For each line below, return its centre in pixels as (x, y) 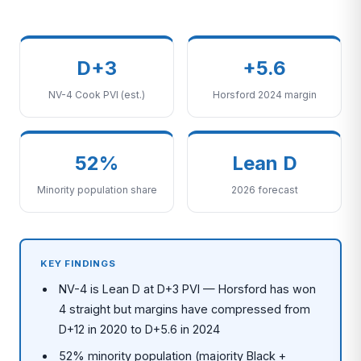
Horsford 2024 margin (264, 95)
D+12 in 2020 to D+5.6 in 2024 (140, 329)
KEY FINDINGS (78, 263)
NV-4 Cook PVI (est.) (97, 95)
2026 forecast (264, 190)
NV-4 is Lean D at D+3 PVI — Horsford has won (188, 289)
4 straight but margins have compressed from (185, 309)
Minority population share (97, 190)
